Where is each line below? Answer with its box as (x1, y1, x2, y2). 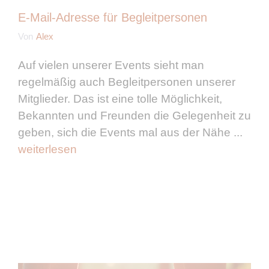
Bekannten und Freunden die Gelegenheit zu (18, 109, 251, 122)
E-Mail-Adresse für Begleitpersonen (18, 11, 207, 25)
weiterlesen (18, 143, 77, 156)
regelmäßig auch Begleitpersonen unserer (18, 76, 235, 89)
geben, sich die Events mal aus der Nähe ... (18, 126, 243, 139)
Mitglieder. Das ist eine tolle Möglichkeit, (18, 92, 222, 106)
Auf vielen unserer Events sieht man (18, 59, 204, 72)
